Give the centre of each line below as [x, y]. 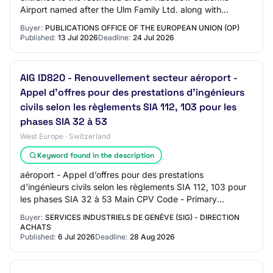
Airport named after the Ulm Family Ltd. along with [121, 9]
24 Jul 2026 [154, 37]
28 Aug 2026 [152, 237]
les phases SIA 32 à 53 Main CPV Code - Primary [119, 199]
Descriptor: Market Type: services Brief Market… [117, 211]
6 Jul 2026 [76, 237]
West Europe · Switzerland [65, 136]
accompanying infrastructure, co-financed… [108, 22]
